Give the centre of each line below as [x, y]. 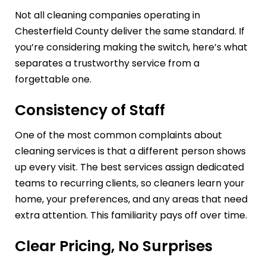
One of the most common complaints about [118, 135]
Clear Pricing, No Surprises [114, 246]
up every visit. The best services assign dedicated [129, 167]
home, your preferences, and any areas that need [131, 199]
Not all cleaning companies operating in [107, 15]
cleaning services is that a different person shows [130, 151]
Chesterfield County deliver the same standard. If [130, 31]
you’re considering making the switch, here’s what [131, 47]
